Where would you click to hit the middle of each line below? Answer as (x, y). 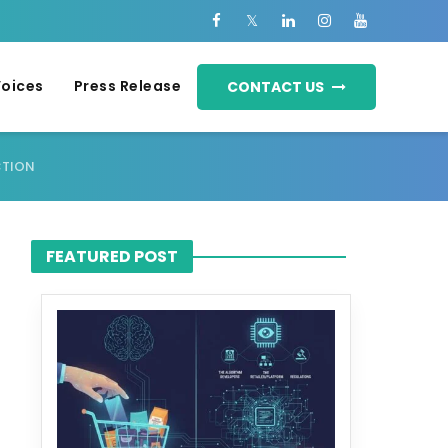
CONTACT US (277, 87)
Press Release (127, 86)
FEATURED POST (112, 256)
